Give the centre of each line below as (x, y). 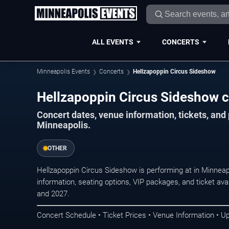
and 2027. (53, 193)
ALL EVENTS (112, 42)
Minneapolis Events (63, 72)
